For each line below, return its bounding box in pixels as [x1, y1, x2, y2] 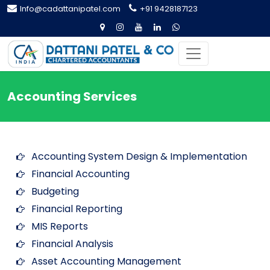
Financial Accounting [31, 166, 130, 181]
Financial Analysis [31, 236, 113, 251]
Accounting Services [7, 87, 137, 105]
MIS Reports [31, 219, 88, 233]
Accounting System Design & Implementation [31, 149, 247, 163]
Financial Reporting [31, 201, 122, 216]
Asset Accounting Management [31, 254, 181, 268]
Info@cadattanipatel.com [20, 3, 121, 14]
